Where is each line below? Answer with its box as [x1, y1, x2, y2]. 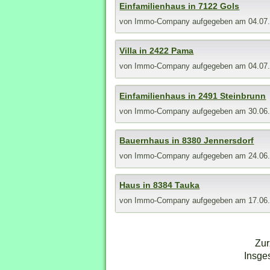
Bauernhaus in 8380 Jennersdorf [119, 136, 254, 146]
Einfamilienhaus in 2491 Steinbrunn [119, 90, 266, 101]
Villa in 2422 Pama [119, 46, 194, 56]
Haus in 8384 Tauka [119, 180, 200, 190]
